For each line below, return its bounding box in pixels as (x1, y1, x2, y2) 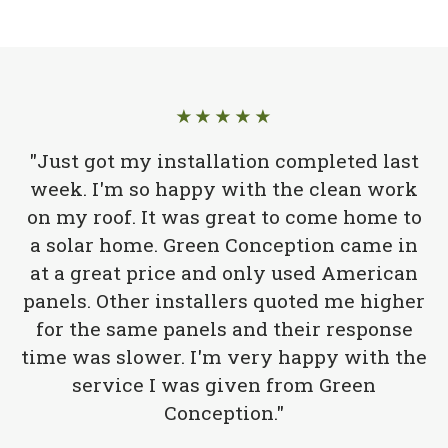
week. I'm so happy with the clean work (30, 176, 418, 202)
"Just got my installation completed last (29, 148, 419, 174)
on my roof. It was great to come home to (26, 204, 422, 230)
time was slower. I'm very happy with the (21, 344, 427, 370)
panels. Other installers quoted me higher (23, 288, 425, 314)
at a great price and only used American (30, 260, 418, 286)
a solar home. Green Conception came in (30, 232, 418, 258)
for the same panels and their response (35, 316, 413, 342)
